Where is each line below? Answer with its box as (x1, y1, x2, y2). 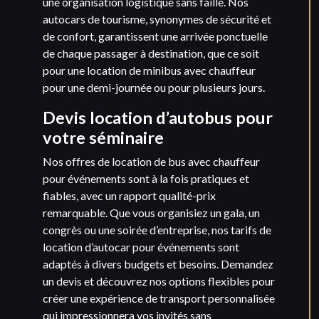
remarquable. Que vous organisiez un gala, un (43, 206, 260, 220)
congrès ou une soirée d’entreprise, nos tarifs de (43, 223, 271, 237)
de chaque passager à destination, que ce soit (43, 46, 259, 61)
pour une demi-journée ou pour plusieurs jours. (43, 80, 265, 95)
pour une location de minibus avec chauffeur (43, 63, 256, 78)
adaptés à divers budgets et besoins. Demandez (43, 257, 273, 271)
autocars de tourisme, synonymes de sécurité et (43, 12, 271, 26)
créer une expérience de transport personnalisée (43, 291, 275, 305)
